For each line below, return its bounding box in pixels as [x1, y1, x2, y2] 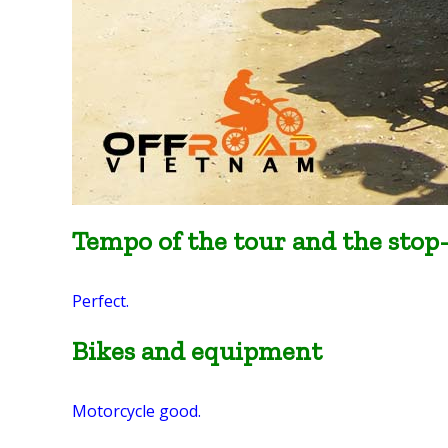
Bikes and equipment [72, 334, 322, 367]
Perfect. [72, 289, 129, 312]
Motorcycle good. [72, 399, 201, 422]
